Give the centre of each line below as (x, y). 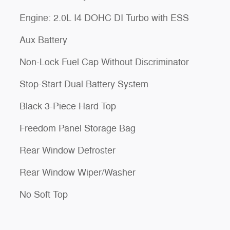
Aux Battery (43, 40)
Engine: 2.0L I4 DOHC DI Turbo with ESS (104, 18)
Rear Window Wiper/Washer (78, 172)
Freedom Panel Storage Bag (78, 128)
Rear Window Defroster (68, 150)
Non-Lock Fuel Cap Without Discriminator (104, 62)
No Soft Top (44, 195)
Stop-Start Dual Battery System (84, 84)
